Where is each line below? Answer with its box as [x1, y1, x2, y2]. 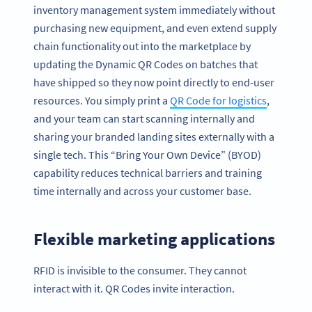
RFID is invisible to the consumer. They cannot [33, 263, 247, 277]
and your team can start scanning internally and [33, 111, 255, 126]
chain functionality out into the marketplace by [33, 39, 251, 54]
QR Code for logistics [170, 93, 267, 108]
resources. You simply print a [33, 93, 170, 108]
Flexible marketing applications [33, 227, 275, 250]
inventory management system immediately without [33, 3, 275, 17]
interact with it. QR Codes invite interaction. [33, 281, 235, 295]
